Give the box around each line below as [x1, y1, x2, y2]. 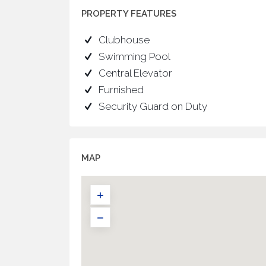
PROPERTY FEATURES [81, 8, 176, 19]
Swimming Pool [98, 50, 170, 62]
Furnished [98, 84, 144, 96]
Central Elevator [98, 67, 172, 79]
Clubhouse [98, 34, 150, 46]
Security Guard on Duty [98, 100, 207, 112]
